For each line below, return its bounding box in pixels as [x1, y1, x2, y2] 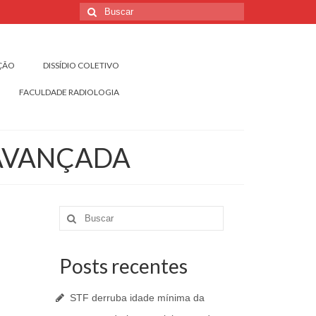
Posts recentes [59, 254, 188, 279]
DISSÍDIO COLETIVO [42, 60, 119, 71]
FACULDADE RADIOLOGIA [18, 87, 119, 97]
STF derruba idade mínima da [69, 292, 205, 304]
